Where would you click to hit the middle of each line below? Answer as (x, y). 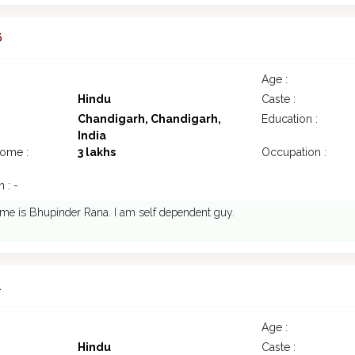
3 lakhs (96, 153)
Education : (290, 119)
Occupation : (294, 153)
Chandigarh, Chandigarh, (149, 119)
